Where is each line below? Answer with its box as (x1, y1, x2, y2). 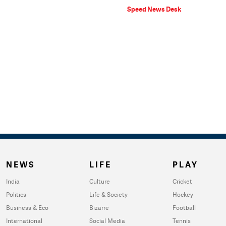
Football (173, 203, 196, 212)
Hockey (173, 190, 193, 199)
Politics (6, 190, 26, 199)
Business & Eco (6, 203, 48, 212)
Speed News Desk (127, 5, 181, 14)
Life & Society (89, 190, 128, 199)
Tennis (173, 216, 191, 225)
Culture (89, 177, 110, 186)
